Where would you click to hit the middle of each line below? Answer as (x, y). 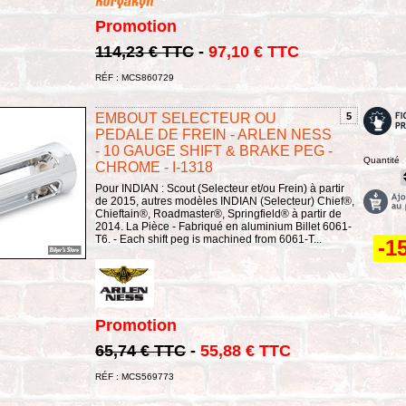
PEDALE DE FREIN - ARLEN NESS (213, 134)
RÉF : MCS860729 (135, 77)
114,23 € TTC (145, 51)
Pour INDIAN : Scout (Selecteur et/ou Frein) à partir (220, 188)
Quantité (382, 159)
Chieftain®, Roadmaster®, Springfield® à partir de (218, 213)
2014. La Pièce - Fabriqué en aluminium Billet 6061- (223, 226)
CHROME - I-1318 (154, 167)
